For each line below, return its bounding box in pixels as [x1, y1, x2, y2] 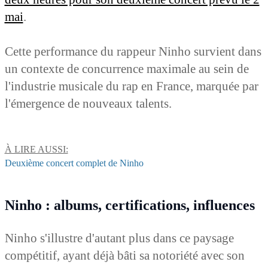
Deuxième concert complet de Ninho [4, 157, 144, 168]
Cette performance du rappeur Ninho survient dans [4, 44, 261, 59]
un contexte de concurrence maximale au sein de [4, 61, 249, 76]
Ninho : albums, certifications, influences [4, 197, 255, 213]
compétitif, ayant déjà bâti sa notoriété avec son [4, 248, 245, 263]
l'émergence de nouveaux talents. [4, 96, 175, 111]
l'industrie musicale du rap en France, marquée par [4, 78, 258, 93]
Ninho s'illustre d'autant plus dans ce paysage [4, 230, 234, 245]
